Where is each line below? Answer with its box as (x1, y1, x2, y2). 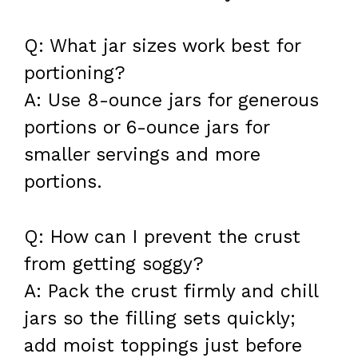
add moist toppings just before (24, 334, 302, 356)
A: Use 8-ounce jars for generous (24, 89, 319, 112)
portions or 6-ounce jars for (24, 117, 269, 139)
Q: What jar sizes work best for (24, 35, 300, 58)
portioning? (24, 62, 125, 85)
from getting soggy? (24, 253, 204, 275)
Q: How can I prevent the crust (24, 225, 300, 248)
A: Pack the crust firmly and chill (24, 280, 318, 302)
